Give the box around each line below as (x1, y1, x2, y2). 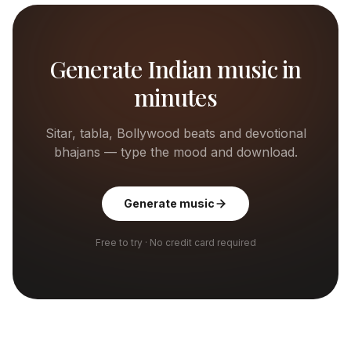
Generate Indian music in (49, 53, 302, 85)
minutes (134, 81, 217, 113)
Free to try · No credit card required (95, 237, 256, 248)
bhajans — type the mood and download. (53, 144, 298, 160)
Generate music (124, 197, 215, 210)
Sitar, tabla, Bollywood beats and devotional (45, 125, 306, 141)
